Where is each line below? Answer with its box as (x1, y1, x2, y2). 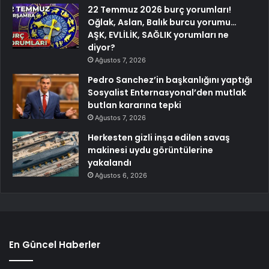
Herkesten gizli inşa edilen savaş (88, 131, 230, 144)
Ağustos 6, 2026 (95, 171, 147, 180)
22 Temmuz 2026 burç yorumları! (88, 3, 231, 16)
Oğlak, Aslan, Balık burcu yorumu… (88, 16, 237, 28)
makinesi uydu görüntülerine (88, 144, 213, 156)
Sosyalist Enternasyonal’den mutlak (88, 86, 246, 98)
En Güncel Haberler (9, 238, 100, 251)
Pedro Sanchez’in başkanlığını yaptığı (88, 73, 252, 86)
